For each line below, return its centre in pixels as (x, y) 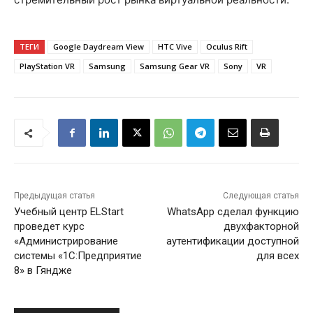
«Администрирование (66, 241)
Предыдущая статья (54, 196)
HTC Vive (175, 47)
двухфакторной (261, 227)
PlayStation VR (47, 66)
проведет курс (49, 227)
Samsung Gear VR (175, 66)
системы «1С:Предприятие (78, 256)
